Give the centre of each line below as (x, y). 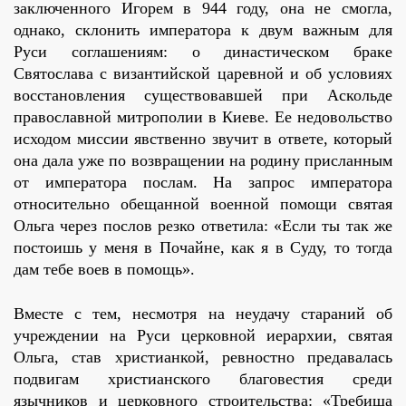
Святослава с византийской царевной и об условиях (203, 74)
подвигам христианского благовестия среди (203, 379)
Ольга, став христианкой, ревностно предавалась (203, 358)
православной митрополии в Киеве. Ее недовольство (203, 117)
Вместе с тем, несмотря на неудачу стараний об (203, 314)
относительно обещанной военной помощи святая (203, 204)
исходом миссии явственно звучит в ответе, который (203, 139)
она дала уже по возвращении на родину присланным (203, 161)
